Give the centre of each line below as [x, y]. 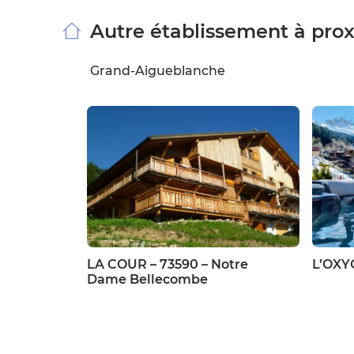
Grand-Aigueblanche [158, 70]
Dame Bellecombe [147, 279]
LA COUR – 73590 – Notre [168, 264]
